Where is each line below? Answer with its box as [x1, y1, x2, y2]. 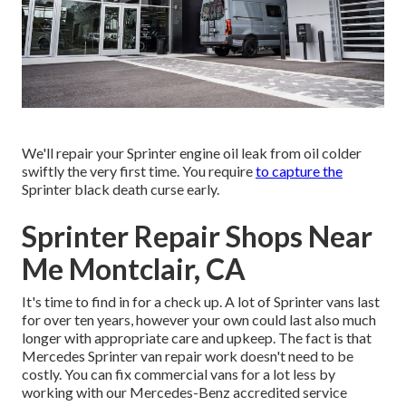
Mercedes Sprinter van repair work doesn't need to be [22, 346, 353, 364]
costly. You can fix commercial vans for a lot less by [22, 364, 335, 382]
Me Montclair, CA [22, 250, 246, 286]
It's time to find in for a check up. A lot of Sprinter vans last [22, 292, 380, 310]
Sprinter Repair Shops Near [22, 217, 372, 254]
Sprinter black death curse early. [22, 179, 219, 198]
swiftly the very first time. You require [22, 161, 256, 179]
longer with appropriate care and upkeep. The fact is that [22, 328, 372, 346]
